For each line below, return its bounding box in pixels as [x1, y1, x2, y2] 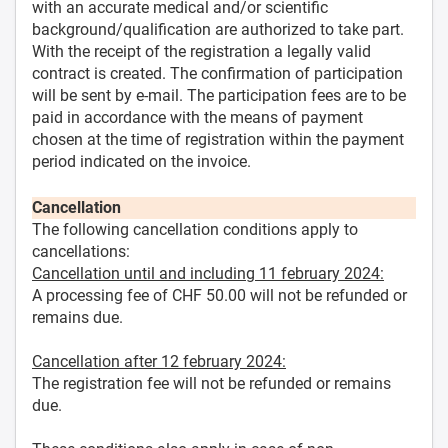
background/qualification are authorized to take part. [32, 19, 404, 39]
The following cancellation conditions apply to [32, 219, 358, 239]
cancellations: [32, 241, 130, 261]
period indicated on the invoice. [32, 151, 251, 171]
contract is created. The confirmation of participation [32, 63, 403, 83]
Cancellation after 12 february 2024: [32, 351, 286, 371]
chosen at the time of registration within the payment [32, 129, 404, 149]
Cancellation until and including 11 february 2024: [32, 263, 384, 283]
